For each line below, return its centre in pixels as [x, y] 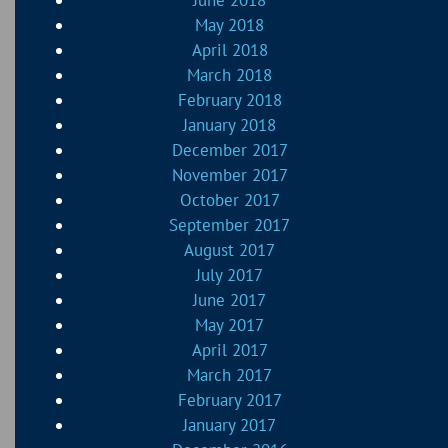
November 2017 [229, 175]
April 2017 [229, 350]
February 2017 [229, 400]
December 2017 [229, 150]
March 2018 [230, 75]
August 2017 [230, 250]
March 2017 [230, 375]
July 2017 [230, 275]
